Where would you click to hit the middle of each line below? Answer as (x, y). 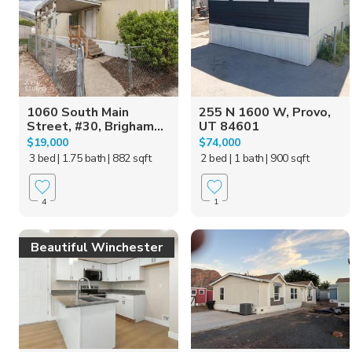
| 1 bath (246, 158)
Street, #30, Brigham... (95, 126)
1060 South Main (78, 112)
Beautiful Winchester (97, 247)
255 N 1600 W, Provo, (264, 112)
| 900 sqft (288, 158)
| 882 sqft (130, 158)
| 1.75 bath (82, 158)
